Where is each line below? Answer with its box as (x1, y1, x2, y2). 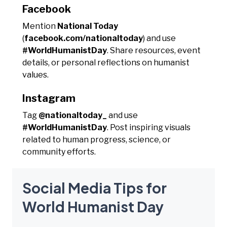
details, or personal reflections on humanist (22, 57, 190, 67)
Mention (22, 21, 57, 31)
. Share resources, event (107, 45, 201, 55)
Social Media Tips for (22, 178, 167, 197)
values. (22, 69, 49, 80)
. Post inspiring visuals (107, 122, 191, 132)
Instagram (22, 92, 75, 104)
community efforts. (22, 146, 96, 157)
